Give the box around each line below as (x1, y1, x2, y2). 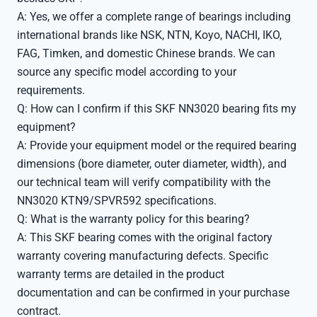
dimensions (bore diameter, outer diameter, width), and (17, 157, 287, 171)
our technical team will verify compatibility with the (17, 175, 270, 189)
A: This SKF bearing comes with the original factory (17, 231, 272, 244)
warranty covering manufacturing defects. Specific (17, 249, 268, 263)
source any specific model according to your (17, 65, 236, 79)
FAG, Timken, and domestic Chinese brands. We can (17, 47, 275, 60)
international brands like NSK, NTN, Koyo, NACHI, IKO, (17, 28, 282, 42)
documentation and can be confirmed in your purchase (17, 286, 289, 299)
